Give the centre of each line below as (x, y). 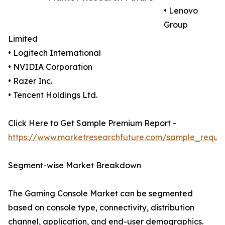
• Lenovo (181, 11)
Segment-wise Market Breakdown (75, 165)
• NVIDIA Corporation (50, 67)
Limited (23, 39)
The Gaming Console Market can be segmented (100, 194)
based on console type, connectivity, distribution (101, 208)
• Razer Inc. (30, 81)
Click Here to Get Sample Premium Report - (92, 123)
